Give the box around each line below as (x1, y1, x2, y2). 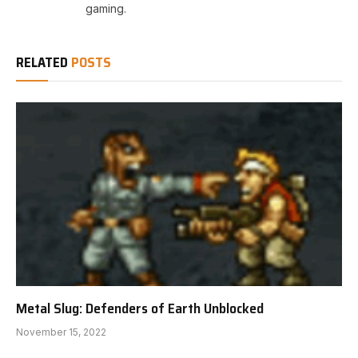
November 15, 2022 (16, 325, 106, 338)
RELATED (16, 52, 71, 74)
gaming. (86, 2, 126, 16)
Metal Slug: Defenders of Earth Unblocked (16, 296, 264, 320)
